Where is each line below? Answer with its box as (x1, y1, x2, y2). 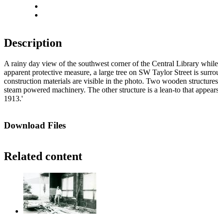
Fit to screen (43, 10, 80, 19)
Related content (4, 149, 82, 163)
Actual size (43, 1, 77, 10)
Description (4, 36, 62, 50)
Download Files (4, 120, 66, 131)
